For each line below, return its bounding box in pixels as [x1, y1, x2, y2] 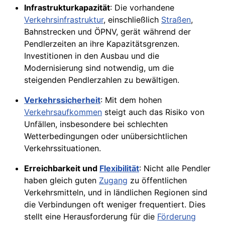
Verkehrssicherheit [24, 95, 100, 105]
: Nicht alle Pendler [139, 163, 210, 174]
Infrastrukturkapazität [24, 3, 110, 13]
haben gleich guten [24, 175, 99, 186]
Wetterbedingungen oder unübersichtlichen [24, 131, 187, 142]
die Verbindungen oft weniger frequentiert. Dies [24, 199, 205, 210]
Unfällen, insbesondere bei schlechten [24, 119, 168, 130]
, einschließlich [103, 15, 161, 25]
